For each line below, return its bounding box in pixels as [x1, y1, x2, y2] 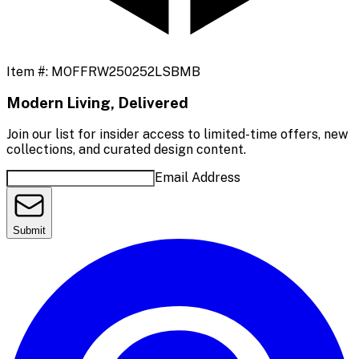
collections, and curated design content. [6, 142, 246, 158]
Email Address [155, 170, 240, 186]
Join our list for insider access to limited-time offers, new [6, 127, 348, 143]
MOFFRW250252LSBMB [51, 63, 200, 79]
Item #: [6, 63, 51, 79]
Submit [13, 224, 46, 237]
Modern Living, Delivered [6, 94, 188, 112]
